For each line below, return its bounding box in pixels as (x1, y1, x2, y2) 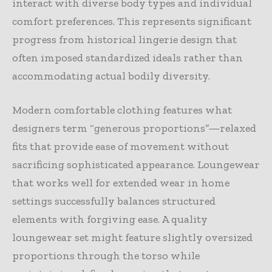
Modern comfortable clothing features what (12, 103, 232, 117)
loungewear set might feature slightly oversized (12, 230, 253, 244)
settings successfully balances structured (12, 194, 216, 208)
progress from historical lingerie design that (12, 32, 237, 46)
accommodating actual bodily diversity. (12, 69, 210, 83)
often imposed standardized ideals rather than (12, 50, 243, 64)
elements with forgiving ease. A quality (12, 212, 208, 226)
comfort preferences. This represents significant (12, 14, 251, 28)
